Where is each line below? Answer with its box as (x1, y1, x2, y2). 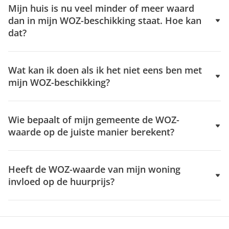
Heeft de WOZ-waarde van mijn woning (8, 163, 180, 175)
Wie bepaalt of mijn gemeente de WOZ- (8, 113, 179, 126)
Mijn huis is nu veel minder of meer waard (8, 2, 194, 14)
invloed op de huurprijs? (8, 175, 114, 188)
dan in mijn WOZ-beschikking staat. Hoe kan (8, 14, 201, 27)
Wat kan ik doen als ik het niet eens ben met (8, 64, 202, 76)
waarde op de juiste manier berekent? (8, 126, 174, 138)
